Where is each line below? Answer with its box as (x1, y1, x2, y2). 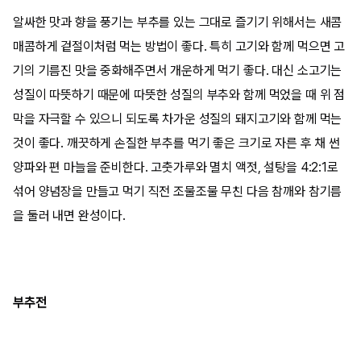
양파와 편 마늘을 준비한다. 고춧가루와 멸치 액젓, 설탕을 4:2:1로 (13, 160, 338, 175)
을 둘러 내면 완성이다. (13, 208, 126, 223)
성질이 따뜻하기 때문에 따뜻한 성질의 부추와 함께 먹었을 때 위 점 (13, 87, 346, 102)
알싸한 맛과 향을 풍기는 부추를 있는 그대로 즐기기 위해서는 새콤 (13, 15, 342, 30)
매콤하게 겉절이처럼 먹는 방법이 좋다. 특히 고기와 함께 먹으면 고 (13, 39, 346, 54)
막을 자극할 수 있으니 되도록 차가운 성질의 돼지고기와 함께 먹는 (13, 111, 342, 127)
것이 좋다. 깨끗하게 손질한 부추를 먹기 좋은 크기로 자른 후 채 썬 (13, 135, 340, 151)
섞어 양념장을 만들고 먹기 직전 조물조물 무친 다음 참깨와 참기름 (13, 184, 342, 199)
